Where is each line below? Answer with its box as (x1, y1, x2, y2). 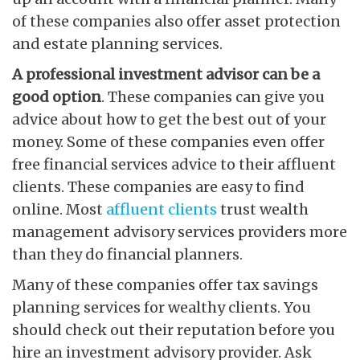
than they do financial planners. (12, 244, 243, 264)
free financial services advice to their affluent (12, 154, 336, 174)
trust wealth (217, 199, 309, 219)
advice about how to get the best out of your (12, 109, 326, 129)
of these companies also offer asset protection (12, 11, 341, 31)
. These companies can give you (101, 87, 325, 106)
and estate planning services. (12, 34, 223, 53)
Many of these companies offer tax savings (12, 275, 318, 294)
